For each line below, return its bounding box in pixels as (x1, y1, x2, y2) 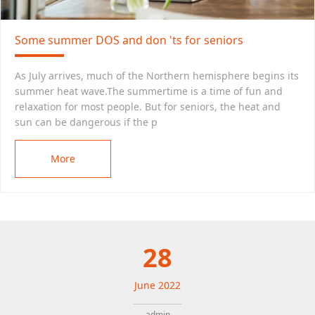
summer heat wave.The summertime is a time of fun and (15, 84, 283, 98)
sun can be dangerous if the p (15, 115, 157, 129)
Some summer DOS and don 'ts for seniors (15, 32, 243, 48)
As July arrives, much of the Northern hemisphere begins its (15, 69, 299, 82)
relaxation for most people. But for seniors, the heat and (15, 100, 281, 113)
